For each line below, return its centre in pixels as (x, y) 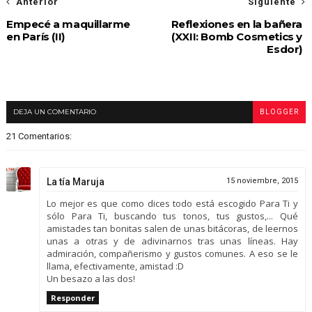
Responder (72, 297)
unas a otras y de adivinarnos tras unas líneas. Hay (172, 241)
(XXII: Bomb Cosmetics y (237, 36)
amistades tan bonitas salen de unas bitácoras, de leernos (172, 228)
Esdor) (285, 49)
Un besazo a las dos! (91, 278)
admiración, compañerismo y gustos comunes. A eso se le (172, 253)
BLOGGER (280, 111)
